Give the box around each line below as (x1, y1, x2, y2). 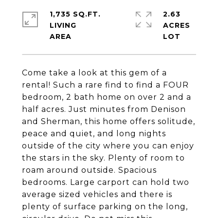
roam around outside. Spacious (22, 165, 157, 175)
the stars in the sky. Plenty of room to (22, 153, 185, 163)
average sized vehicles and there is (22, 190, 172, 199)
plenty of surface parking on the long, (22, 202, 188, 211)
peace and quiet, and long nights (22, 129, 166, 138)
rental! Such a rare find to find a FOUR (22, 80, 189, 90)
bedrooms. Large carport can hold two (22, 178, 189, 187)
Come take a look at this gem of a (22, 68, 167, 77)
